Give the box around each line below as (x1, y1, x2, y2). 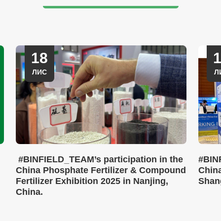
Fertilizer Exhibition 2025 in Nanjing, (16, 176, 169, 186)
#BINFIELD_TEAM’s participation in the (16, 154, 184, 164)
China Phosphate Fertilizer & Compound (16, 165, 186, 175)
